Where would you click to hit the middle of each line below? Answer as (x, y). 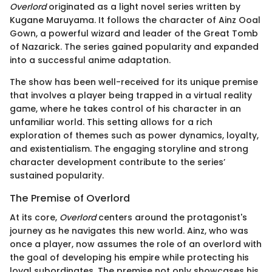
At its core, (35, 218)
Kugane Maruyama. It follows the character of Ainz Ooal (135, 20)
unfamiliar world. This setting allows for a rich (111, 122)
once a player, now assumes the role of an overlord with (136, 244)
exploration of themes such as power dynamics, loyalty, (134, 135)
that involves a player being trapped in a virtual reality (131, 95)
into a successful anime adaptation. (90, 60)
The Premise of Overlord (70, 198)
